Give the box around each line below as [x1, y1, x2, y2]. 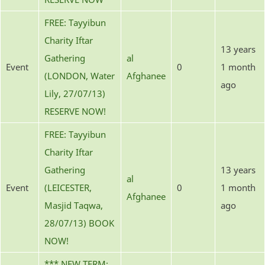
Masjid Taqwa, [44, 199, 103, 211]
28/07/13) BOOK [44, 216, 114, 229]
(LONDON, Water [44, 69, 115, 82]
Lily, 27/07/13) [44, 87, 105, 99]
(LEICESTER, [44, 181, 92, 193]
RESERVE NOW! [44, 105, 106, 117]
